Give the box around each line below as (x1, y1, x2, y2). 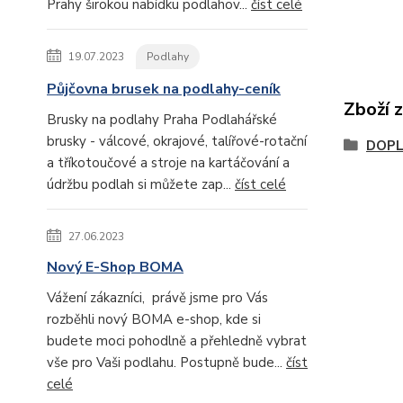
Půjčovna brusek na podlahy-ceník (47, 79, 281, 99)
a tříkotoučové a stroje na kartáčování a (47, 154, 290, 172)
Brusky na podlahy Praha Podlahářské (47, 111, 277, 129)
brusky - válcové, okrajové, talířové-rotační (47, 132, 307, 150)
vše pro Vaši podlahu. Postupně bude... (47, 354, 286, 372)
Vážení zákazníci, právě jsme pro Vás (47, 289, 268, 307)
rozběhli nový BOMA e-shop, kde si (47, 310, 261, 328)
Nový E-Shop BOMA (47, 257, 184, 277)
